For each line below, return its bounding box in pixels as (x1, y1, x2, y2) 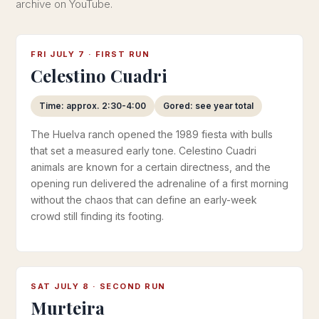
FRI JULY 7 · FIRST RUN (31, 49, 150, 59)
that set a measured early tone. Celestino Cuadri (31, 145, 256, 157)
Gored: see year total (163, 100, 253, 111)
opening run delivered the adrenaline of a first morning (31, 177, 288, 189)
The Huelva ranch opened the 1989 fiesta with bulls (31, 128, 273, 140)
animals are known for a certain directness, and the (31, 161, 271, 173)
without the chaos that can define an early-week (31, 194, 257, 206)
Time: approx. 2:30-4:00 (39, 100, 146, 111)
